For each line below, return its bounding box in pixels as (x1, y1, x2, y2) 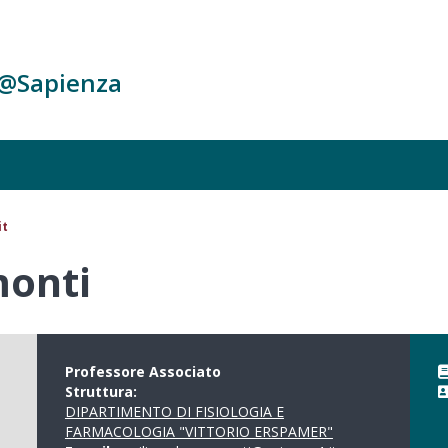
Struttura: (64, 382, 141, 401)
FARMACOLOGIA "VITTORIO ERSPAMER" (64, 422, 333, 441)
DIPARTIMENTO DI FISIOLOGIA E (64, 402, 284, 421)
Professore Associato (64, 362, 221, 381)
